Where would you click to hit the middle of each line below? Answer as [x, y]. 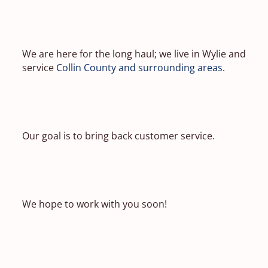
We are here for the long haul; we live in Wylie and [134, 54]
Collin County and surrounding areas [139, 67]
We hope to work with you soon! [94, 204]
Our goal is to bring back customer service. [118, 135]
